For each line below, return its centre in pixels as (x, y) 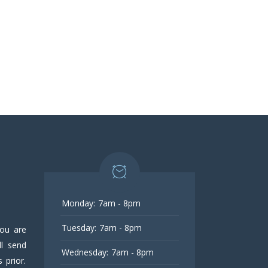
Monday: (78, 203)
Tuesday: (79, 227)
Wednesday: (85, 252)
